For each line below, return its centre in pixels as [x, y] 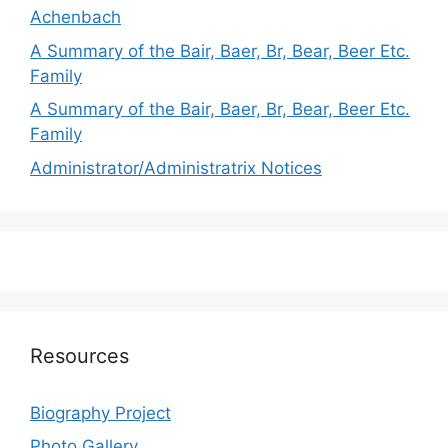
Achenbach [75, 17]
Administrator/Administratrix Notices [176, 167]
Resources [79, 355]
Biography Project [100, 412]
